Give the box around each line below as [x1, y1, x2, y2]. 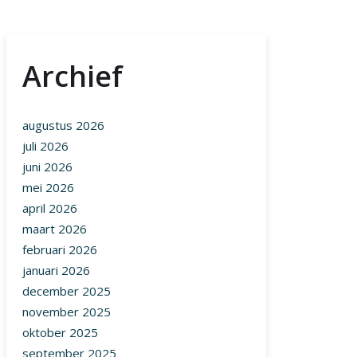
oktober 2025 [22, 324, 98, 341]
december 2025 [22, 283, 111, 300]
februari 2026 [22, 241, 97, 258]
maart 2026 [22, 221, 87, 237]
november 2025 [22, 304, 111, 320]
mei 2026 [22, 179, 74, 196]
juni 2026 [22, 159, 73, 175]
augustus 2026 [22, 117, 104, 134]
